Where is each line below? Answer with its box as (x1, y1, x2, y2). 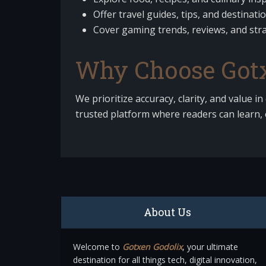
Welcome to (73, 241, 122, 252)
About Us (143, 205, 191, 219)
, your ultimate (182, 241, 238, 252)
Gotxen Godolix (122, 241, 182, 252)
